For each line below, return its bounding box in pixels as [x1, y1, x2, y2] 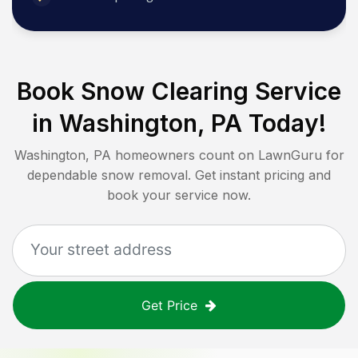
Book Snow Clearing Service [17, 77, 341, 106]
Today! [242, 109, 326, 138]
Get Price [141, 297, 197, 314]
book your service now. [107, 187, 251, 204]
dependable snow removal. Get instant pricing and [27, 167, 331, 184]
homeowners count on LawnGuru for [110, 147, 344, 164]
